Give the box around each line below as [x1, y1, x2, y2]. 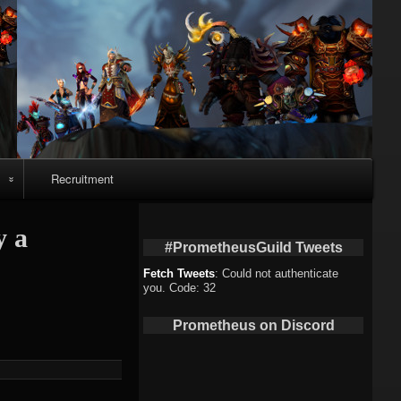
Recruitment [50, 170, 114, 187]
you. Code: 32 [143, 280, 217, 294]
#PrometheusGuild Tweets [164, 239, 343, 255]
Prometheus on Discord [172, 317, 335, 333]
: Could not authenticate [215, 266, 339, 280]
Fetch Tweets [143, 266, 216, 280]
